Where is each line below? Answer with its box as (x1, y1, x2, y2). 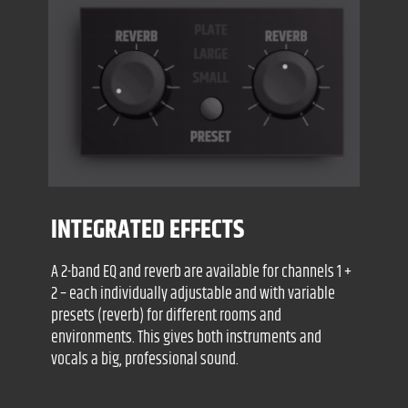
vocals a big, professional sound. (50, 347, 239, 373)
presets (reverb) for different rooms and (50, 303, 281, 330)
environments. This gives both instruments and (50, 325, 321, 352)
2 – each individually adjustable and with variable (50, 281, 335, 308)
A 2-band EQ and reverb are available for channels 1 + (50, 260, 352, 286)
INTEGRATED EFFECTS (50, 211, 244, 250)
